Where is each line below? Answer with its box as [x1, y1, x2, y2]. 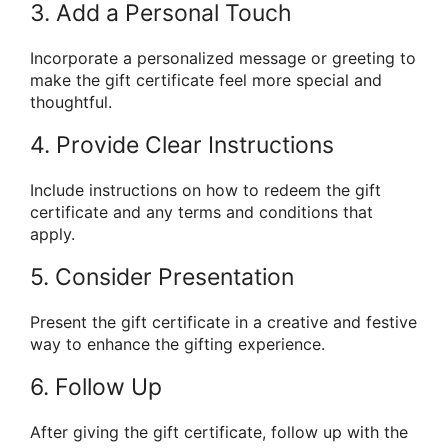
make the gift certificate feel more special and [30, 69, 382, 90]
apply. [30, 223, 75, 244]
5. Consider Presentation [30, 263, 294, 292]
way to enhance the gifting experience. [30, 334, 325, 355]
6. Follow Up [30, 373, 162, 402]
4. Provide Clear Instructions [30, 130, 334, 159]
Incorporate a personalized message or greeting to [30, 47, 416, 68]
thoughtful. [30, 91, 112, 112]
